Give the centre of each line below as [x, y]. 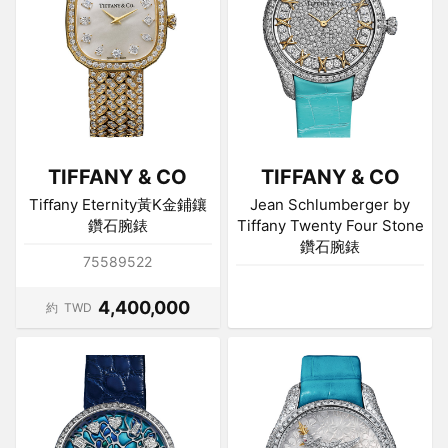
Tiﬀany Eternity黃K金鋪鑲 [117, 204]
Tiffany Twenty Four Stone [330, 225]
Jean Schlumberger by [330, 204]
